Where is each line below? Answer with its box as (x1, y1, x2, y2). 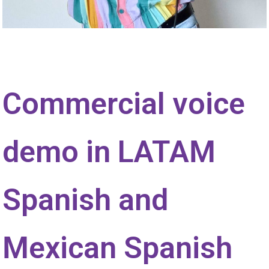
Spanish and (2, 182, 169, 217)
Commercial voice (2, 86, 246, 121)
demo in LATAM (2, 134, 216, 169)
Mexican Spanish (2, 230, 233, 265)
